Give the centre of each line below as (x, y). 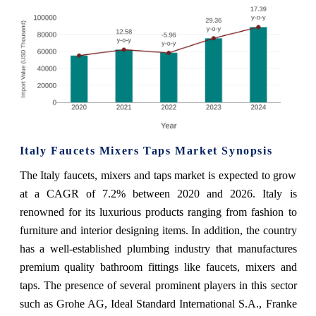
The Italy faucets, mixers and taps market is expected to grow (158, 175)
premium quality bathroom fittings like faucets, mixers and (158, 267)
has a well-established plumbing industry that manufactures (158, 248)
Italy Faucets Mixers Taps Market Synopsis (146, 150)
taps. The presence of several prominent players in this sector (158, 285)
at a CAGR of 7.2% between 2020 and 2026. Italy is (158, 193)
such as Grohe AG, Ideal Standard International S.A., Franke (158, 303)
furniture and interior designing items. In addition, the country (158, 230)
